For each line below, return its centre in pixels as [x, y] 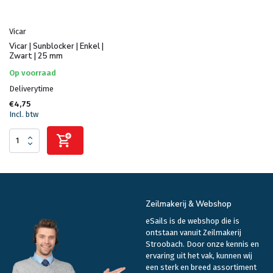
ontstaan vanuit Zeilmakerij [193, 233]
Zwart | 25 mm [36, 56]
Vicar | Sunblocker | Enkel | [56, 47]
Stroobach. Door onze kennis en [202, 244]
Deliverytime [31, 89]
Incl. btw [24, 115]
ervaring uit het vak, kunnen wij [199, 256]
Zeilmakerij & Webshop [189, 204]
